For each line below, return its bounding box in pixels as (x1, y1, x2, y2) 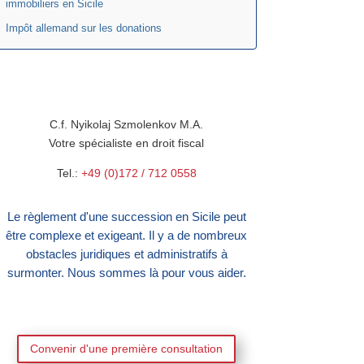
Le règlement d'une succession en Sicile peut (6, 210, 246, 224)
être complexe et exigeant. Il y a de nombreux (6, 228, 248, 243)
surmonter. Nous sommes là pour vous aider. (6, 266, 246, 280)
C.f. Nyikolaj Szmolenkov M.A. (50, 118, 204, 132)
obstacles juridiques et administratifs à (25, 247, 227, 262)
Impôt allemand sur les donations (5, 22, 162, 34)
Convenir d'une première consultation (30, 341, 223, 355)
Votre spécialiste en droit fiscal (49, 136, 205, 150)
